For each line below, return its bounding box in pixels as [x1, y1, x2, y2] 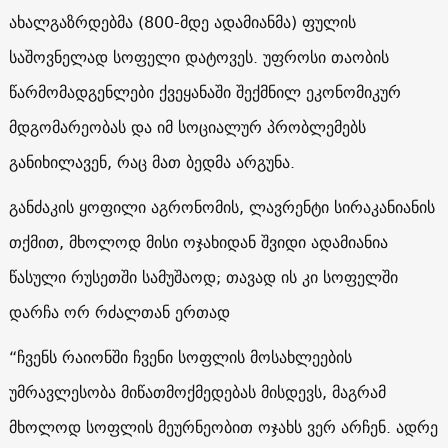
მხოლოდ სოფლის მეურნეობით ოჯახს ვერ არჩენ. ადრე [8, 412, 438, 441]
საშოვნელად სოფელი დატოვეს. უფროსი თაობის [8, 42, 389, 71]
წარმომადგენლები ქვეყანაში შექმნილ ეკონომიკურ [8, 77, 401, 106]
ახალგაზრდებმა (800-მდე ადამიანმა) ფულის [8, 7, 356, 36]
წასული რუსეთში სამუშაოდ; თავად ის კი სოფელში [8, 262, 398, 291]
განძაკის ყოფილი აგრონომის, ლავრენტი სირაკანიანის [8, 192, 435, 221]
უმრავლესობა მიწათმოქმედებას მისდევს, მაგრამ [8, 377, 386, 406]
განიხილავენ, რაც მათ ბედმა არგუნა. [8, 147, 295, 176]
